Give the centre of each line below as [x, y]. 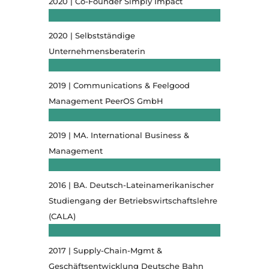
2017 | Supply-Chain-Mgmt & [105, 250]
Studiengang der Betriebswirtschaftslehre [133, 200]
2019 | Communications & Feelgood [119, 85]
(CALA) [62, 216]
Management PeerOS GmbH [106, 101]
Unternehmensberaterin [97, 51]
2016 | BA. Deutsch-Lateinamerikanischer [131, 185]
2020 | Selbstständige [92, 35]
